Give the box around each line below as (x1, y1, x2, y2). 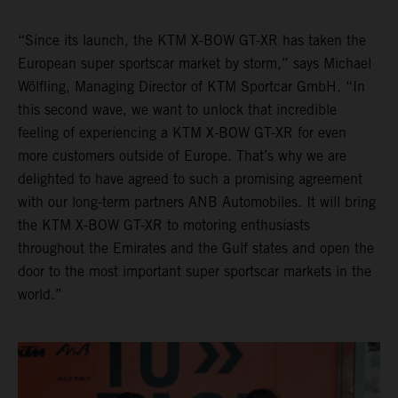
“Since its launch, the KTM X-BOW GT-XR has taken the (18, 31, 366, 49)
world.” (18, 285, 62, 303)
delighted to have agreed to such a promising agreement (18, 170, 362, 187)
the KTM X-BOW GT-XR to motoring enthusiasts (18, 216, 310, 234)
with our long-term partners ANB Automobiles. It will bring (18, 193, 376, 211)
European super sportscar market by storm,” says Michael (18, 54, 371, 72)
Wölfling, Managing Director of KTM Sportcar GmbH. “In (18, 77, 365, 95)
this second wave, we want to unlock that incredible (18, 100, 337, 118)
